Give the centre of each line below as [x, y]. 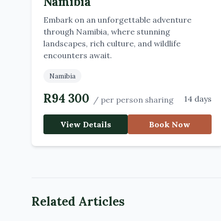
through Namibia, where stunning [107, 32]
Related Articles [78, 202]
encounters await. [78, 55]
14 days [198, 99]
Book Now [170, 124]
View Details [85, 124]
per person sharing [137, 100]
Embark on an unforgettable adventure [117, 20]
